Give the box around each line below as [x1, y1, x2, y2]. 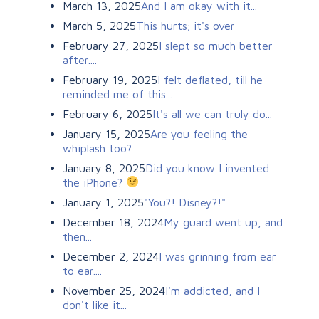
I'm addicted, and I [165, 283, 260, 297]
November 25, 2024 [63, 283, 165, 297]
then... [63, 229, 92, 243]
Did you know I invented [145, 161, 269, 174]
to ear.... [63, 263, 102, 277]
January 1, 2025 [63, 195, 144, 209]
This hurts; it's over [136, 19, 235, 32]
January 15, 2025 [63, 127, 150, 140]
